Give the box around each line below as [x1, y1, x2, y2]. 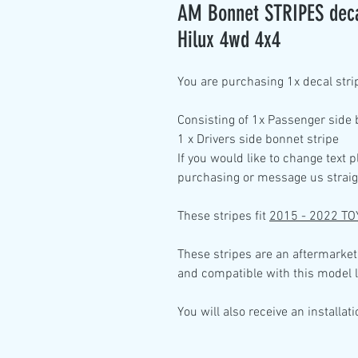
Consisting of [177, 113, 252, 129]
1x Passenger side [252, 113, 355, 129]
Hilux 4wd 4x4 [177, 26, 280, 53]
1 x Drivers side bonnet [177, 132, 304, 148]
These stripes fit [177, 209, 269, 225]
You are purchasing [177, 74, 287, 90]
